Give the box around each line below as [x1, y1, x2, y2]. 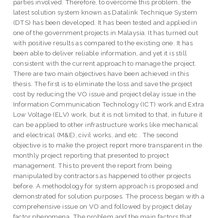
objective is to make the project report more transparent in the [13, 141, 202, 149]
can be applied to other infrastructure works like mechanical [13, 121, 199, 129]
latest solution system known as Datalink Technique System [13, 8, 198, 17]
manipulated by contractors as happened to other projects [13, 172, 191, 180]
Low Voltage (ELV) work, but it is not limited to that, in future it [13, 110, 203, 119]
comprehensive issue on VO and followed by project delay [13, 202, 192, 211]
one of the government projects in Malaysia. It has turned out [13, 29, 199, 37]
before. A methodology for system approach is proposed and [13, 182, 199, 190]
